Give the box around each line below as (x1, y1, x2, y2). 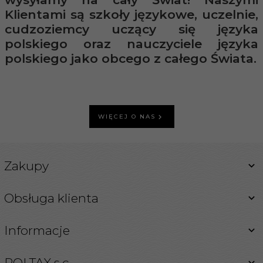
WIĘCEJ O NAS (97, 113, 156, 121)
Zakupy (4, 158, 49, 173)
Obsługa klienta (4, 190, 99, 205)
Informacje (4, 222, 70, 238)
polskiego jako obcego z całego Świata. (5, 50, 257, 66)
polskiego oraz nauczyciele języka (5, 36, 258, 51)
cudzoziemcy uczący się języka (5, 21, 258, 36)
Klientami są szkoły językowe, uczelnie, (5, 6, 258, 22)
